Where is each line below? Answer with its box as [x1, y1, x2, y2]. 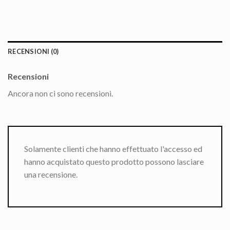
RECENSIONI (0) [8, 47, 59, 55]
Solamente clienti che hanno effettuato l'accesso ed [24, 143, 202, 154]
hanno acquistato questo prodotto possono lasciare [24, 156, 204, 166]
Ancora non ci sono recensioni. [8, 88, 113, 98]
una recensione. [24, 169, 78, 179]
